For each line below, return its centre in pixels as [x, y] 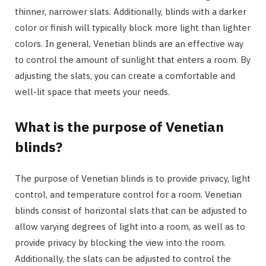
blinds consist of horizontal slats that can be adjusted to [131, 210]
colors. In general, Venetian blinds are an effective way [129, 44]
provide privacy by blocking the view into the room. [120, 242]
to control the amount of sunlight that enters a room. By [133, 60]
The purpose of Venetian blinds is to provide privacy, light [133, 178]
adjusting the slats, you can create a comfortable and [125, 76]
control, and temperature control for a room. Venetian [128, 194]
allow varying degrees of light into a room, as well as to [130, 226]
